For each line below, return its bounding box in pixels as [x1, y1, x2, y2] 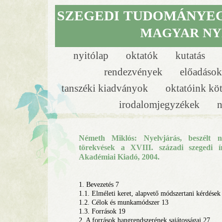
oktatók [125, 50, 161, 61]
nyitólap [73, 50, 111, 61]
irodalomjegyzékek [119, 99, 202, 110]
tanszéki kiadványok [61, 82, 151, 94]
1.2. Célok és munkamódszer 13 [79, 199, 168, 206]
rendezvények [104, 66, 165, 77]
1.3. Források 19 [79, 208, 125, 215]
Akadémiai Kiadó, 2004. [79, 153, 160, 161]
